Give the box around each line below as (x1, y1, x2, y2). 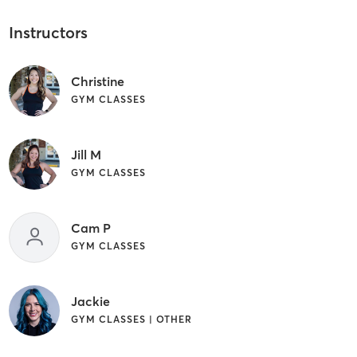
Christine (70, 73, 124, 89)
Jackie (70, 292, 110, 309)
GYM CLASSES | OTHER (70, 312, 192, 325)
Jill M (70, 146, 101, 163)
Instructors (8, 22, 88, 43)
